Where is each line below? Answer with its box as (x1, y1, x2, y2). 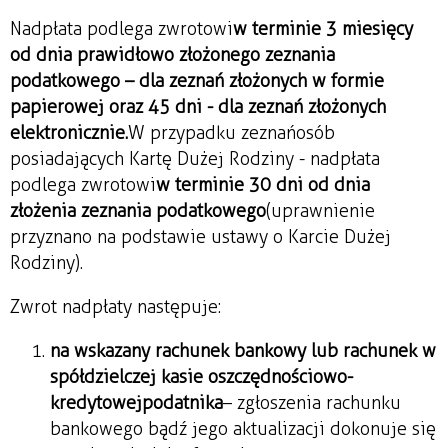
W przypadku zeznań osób (128, 121, 335, 144)
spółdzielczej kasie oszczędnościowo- (50, 365, 353, 388)
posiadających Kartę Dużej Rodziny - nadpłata (10, 147, 380, 170)
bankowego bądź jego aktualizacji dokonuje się (50, 417, 436, 440)
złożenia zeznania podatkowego (10, 199, 266, 222)
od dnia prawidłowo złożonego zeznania (10, 43, 335, 66)
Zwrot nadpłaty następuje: (10, 295, 221, 318)
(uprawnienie (266, 199, 375, 222)
